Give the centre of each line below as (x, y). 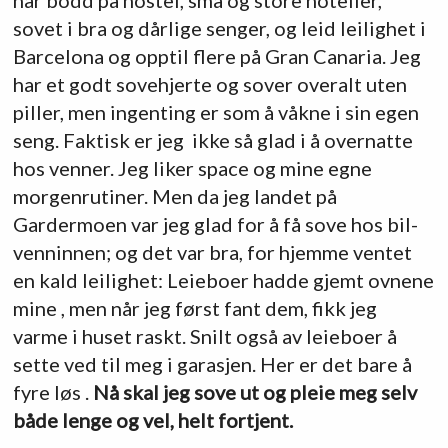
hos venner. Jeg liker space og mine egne (192, 167)
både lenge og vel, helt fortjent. (152, 419)
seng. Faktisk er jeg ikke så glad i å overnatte (212, 139)
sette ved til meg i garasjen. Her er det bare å (212, 363)
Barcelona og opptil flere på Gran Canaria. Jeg (216, 55)
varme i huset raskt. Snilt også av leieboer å (204, 335)
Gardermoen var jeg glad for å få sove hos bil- (215, 223)
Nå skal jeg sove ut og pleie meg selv (254, 391)
